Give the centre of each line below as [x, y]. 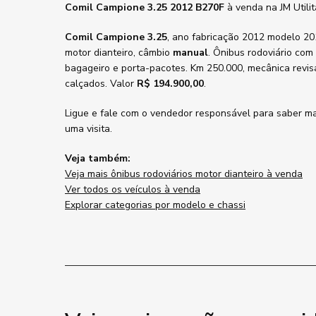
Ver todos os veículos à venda [133, 189]
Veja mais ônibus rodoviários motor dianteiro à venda [184, 174]
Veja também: [98, 158]
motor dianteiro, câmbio [119, 53]
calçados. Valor [101, 84]
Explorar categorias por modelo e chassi [155, 205]
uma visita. [89, 129]
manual [190, 53]
